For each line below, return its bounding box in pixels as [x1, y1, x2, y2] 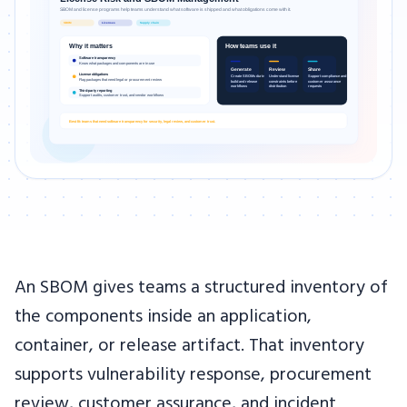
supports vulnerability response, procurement [15, 361, 372, 391]
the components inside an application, [15, 303, 312, 333]
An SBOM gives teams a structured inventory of [15, 273, 388, 303]
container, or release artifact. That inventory [15, 332, 364, 362]
